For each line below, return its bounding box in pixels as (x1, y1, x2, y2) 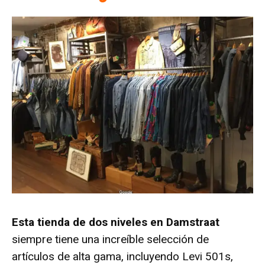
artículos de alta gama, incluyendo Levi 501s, (12, 250, 233, 264)
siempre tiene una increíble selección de (12, 232, 209, 247)
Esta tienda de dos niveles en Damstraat (12, 215, 219, 230)
